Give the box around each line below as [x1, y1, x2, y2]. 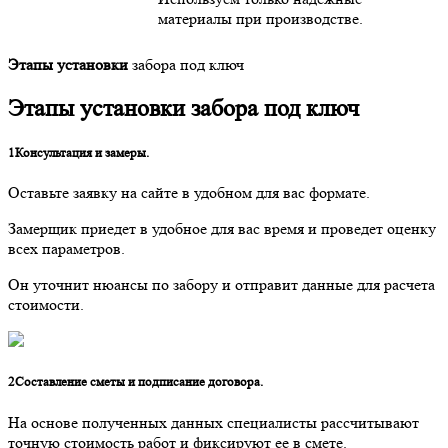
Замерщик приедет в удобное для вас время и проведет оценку [8, 219, 436, 239]
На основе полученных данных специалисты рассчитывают [8, 412, 419, 432]
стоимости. [8, 295, 84, 315]
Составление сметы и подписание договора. [15, 374, 263, 390]
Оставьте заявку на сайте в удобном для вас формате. [8, 183, 370, 203]
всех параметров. [8, 239, 125, 259]
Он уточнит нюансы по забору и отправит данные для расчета [8, 275, 435, 295]
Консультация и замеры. [15, 145, 149, 161]
